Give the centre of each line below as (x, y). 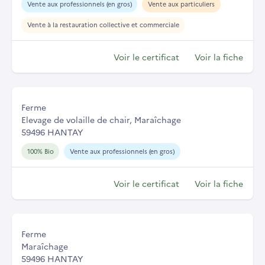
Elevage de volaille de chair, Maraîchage (101, 120)
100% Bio (40, 151)
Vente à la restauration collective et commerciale (103, 25)
